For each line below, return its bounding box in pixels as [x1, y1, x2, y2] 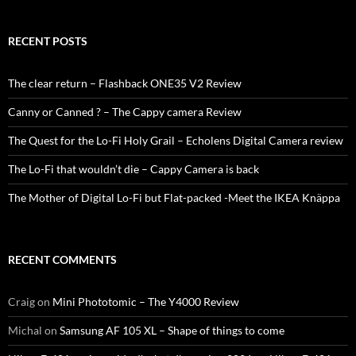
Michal [8, 323, 42, 338]
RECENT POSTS [8, 34, 87, 48]
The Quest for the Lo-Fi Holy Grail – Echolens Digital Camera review [8, 133, 343, 148]
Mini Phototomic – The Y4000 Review [52, 295, 239, 309]
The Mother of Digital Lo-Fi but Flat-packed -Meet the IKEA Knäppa [8, 191, 340, 205]
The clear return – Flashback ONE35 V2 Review [8, 76, 242, 91]
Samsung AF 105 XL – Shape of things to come [60, 323, 284, 338]
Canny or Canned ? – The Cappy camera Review [8, 105, 242, 119]
